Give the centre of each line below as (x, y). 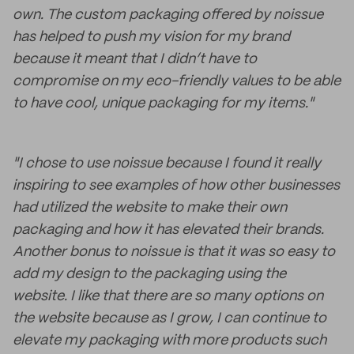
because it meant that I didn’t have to (135, 59)
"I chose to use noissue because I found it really (167, 164)
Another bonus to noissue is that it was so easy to (174, 252)
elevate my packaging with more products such (169, 341)
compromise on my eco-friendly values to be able (177, 81)
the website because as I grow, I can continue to (169, 318)
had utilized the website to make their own (150, 208)
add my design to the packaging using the (149, 274)
